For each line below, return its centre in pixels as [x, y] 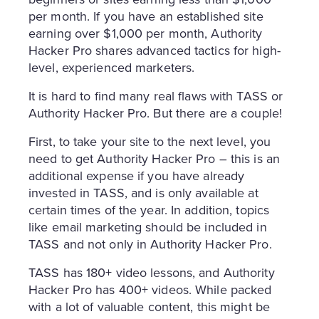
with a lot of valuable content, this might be [149, 307]
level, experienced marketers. [112, 68]
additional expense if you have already [137, 176]
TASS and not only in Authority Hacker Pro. [150, 244]
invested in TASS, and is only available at [143, 193]
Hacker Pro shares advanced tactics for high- [155, 51]
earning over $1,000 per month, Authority [146, 33]
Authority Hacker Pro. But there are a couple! [155, 113]
